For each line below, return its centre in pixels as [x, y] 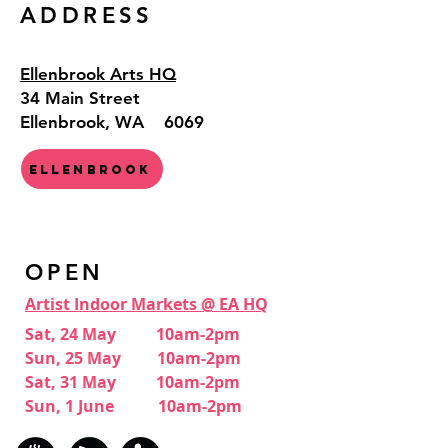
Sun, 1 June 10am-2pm [133, 406]
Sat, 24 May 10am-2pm [132, 334]
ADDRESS [87, 15]
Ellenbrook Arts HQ [98, 74]
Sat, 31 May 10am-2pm [132, 382]
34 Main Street [80, 98]
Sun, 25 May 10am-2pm [133, 358]
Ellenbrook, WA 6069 [112, 122]
